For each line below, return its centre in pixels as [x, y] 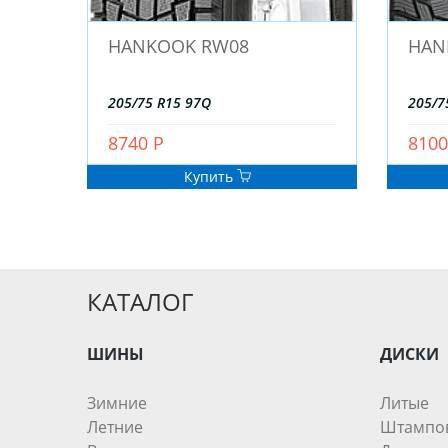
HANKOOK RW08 [178, 46]
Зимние [117, 403]
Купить [210, 177]
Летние [115, 427]
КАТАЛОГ [140, 302]
